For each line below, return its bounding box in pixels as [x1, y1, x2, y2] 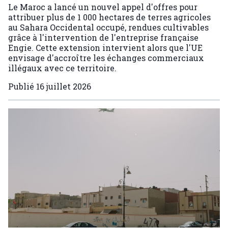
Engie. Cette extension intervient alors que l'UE [8, 42, 203, 53]
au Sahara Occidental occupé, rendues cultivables [8, 22, 209, 33]
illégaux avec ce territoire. [8, 63, 117, 74]
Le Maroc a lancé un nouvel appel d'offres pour [8, 2, 197, 13]
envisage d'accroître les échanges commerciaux [8, 52, 204, 64]
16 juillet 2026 [36, 81, 91, 92]
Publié [8, 81, 36, 92]
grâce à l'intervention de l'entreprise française [8, 32, 198, 43]
